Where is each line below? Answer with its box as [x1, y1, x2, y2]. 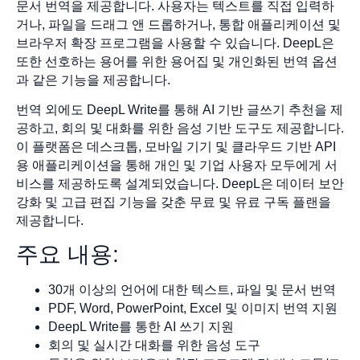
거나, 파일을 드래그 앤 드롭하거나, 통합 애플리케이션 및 [16, 17, 341, 31]
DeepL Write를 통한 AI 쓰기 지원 [48, 320, 234, 334]
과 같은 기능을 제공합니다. [16, 72, 170, 87]
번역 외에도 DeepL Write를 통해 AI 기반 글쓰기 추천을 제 [16, 103, 343, 117]
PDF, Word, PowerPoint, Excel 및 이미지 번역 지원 [48, 301, 337, 316]
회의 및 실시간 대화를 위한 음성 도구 [48, 338, 260, 353]
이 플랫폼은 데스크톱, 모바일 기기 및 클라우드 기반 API [16, 140, 336, 154]
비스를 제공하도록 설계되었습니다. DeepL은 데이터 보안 [16, 177, 344, 191]
